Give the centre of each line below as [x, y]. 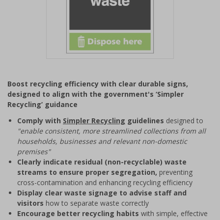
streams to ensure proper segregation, [87, 172]
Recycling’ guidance [42, 104]
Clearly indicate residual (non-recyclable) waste [102, 162]
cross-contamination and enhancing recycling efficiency [105, 182]
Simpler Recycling [94, 121]
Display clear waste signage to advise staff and [102, 193]
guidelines [145, 121]
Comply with [40, 121]
